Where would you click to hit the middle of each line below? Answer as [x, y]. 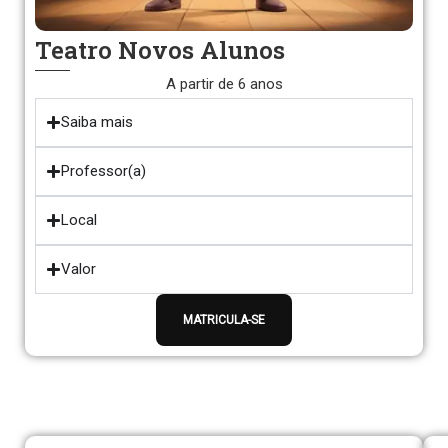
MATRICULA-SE [224, 320]
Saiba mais [97, 122]
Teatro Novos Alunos [160, 50]
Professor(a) [103, 171]
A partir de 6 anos [224, 84]
